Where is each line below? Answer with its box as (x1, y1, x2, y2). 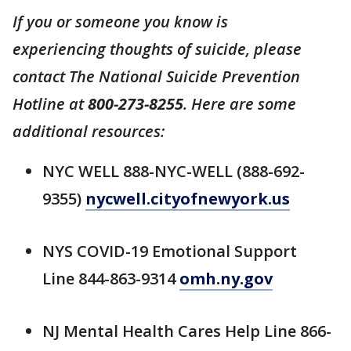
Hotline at (13, 93, 88, 115)
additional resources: (13, 121, 168, 143)
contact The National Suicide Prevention (13, 66, 300, 88)
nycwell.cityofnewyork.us (85, 188, 290, 210)
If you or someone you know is (13, 11, 228, 33)
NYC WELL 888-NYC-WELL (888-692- (42, 161, 305, 183)
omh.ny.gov (179, 268, 273, 290)
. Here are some (183, 93, 296, 115)
